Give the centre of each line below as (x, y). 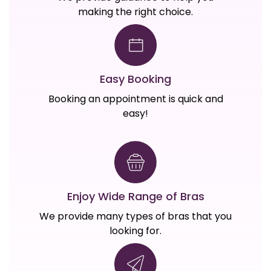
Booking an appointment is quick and (135, 99)
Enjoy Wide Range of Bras (135, 196)
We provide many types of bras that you (135, 216)
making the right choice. (135, 12)
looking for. (135, 230)
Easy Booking (135, 79)
